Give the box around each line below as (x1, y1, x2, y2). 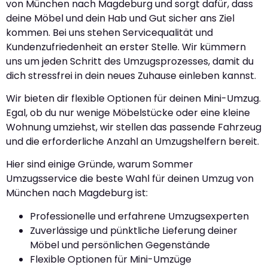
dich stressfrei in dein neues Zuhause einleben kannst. (6, 68, 256, 83)
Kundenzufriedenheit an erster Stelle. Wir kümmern (6, 39, 246, 54)
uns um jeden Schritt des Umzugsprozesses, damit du (6, 54, 254, 68)
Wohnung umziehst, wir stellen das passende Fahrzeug (6, 120, 261, 134)
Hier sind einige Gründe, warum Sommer (6, 157, 193, 172)
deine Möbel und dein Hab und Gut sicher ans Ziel (6, 11, 234, 25)
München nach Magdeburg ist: (6, 186, 148, 200)
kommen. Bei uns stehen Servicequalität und (6, 25, 213, 39)
